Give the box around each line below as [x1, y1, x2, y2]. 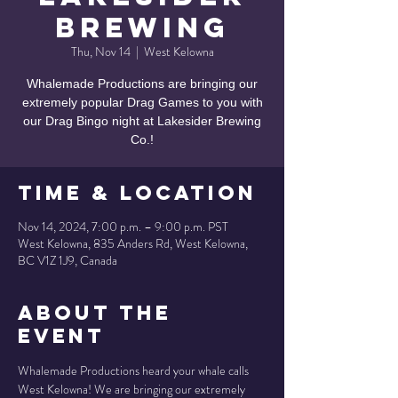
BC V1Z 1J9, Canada [18, 251, 117, 269]
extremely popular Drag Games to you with [21, 95, 263, 109]
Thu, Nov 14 [70, 43, 131, 60]
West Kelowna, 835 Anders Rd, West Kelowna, [18, 235, 248, 252]
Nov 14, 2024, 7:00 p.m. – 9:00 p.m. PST [18, 218, 228, 235]
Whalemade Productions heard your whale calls [18, 362, 251, 379]
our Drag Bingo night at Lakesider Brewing [23, 114, 261, 128]
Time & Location [18, 180, 257, 205]
